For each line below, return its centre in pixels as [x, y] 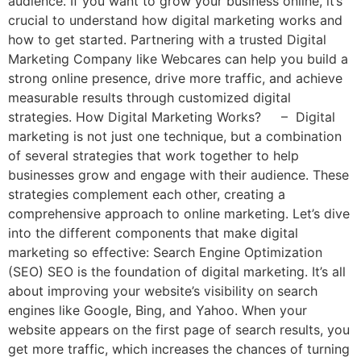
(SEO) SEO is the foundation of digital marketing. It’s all [177, 271]
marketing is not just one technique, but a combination [175, 136]
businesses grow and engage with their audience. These [178, 174]
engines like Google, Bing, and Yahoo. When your [158, 310]
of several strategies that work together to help [154, 155]
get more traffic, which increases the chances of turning [179, 349]
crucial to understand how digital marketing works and [175, 20]
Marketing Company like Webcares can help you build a [178, 58]
